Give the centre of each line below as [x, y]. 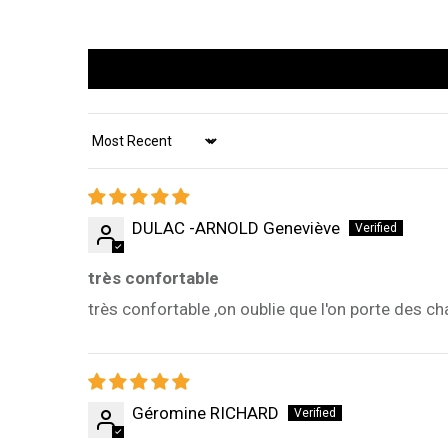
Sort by [113, 150]
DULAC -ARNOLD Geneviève [236, 228]
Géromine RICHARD [205, 413]
